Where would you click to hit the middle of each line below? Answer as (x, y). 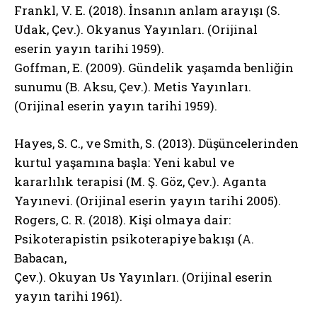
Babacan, (40, 258)
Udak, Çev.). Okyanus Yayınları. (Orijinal (136, 29)
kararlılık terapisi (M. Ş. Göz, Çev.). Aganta (140, 181)
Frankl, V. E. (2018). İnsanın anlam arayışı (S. (147, 10)
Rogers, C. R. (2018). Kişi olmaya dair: (122, 219)
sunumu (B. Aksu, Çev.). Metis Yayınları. (133, 86)
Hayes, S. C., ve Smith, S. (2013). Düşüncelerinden (156, 143)
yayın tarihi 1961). (68, 296)
